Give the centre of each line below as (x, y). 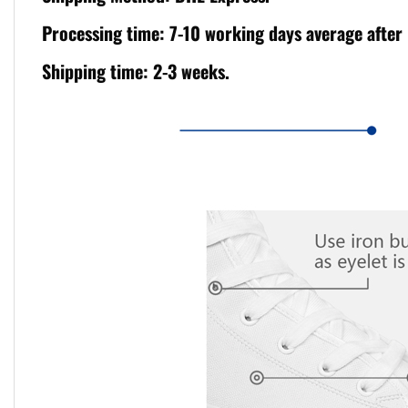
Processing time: (106, 32)
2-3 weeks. (191, 71)
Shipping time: (97, 71)
